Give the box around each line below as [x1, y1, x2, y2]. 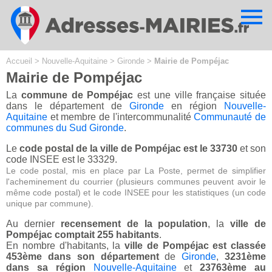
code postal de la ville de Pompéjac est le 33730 [19, 143, 237, 154]
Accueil [6, 56, 32, 66]
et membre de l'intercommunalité [47, 112, 194, 123]
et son [237, 143, 266, 154]
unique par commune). [6, 199, 93, 209]
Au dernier [6, 219, 61, 229]
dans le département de [6, 101, 129, 112]
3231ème [225, 251, 267, 262]
